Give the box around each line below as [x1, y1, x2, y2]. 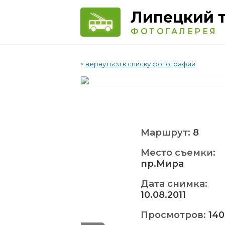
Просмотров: [141, 209, 208, 220]
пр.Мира [141, 158, 184, 169]
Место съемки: [141, 147, 215, 158]
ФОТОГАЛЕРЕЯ [131, 27, 217, 36]
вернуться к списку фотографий [85, 60, 195, 68]
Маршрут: [141, 127, 193, 138]
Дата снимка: [141, 178, 207, 189]
